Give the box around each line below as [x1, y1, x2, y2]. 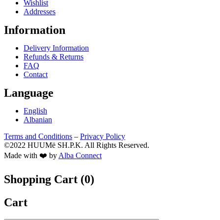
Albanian [24, 115, 52, 124]
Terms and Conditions [4, 132, 72, 140]
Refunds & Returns [24, 53, 83, 61]
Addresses [24, 7, 55, 16]
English [24, 107, 47, 115]
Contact [24, 70, 48, 79]
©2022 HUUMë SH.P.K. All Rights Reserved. [4, 141, 149, 149]
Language [4, 86, 54, 99]
